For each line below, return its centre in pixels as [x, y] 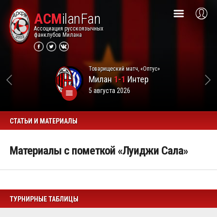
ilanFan [81, 19]
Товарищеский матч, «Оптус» [124, 69]
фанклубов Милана [58, 35]
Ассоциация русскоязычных [69, 29]
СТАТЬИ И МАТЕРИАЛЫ [44, 121]
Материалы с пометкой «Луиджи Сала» [99, 151]
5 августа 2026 [109, 90]
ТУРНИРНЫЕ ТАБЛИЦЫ [44, 199]
